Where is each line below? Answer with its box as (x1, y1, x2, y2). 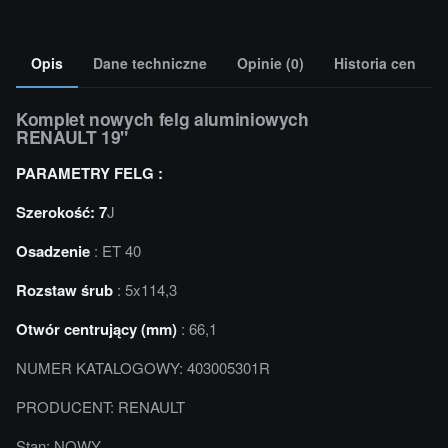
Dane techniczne (93, 52, 207, 73)
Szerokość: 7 (16, 200, 107, 223)
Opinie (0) (237, 52, 304, 73)
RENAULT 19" (16, 123, 129, 149)
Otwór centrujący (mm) (16, 317, 177, 340)
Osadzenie (16, 239, 90, 262)
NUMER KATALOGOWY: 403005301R (16, 356, 270, 378)
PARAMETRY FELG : (16, 161, 163, 184)
